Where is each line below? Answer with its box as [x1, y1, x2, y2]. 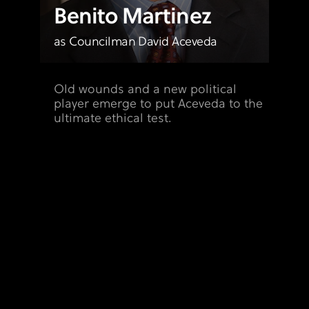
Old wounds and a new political [54, 82, 237, 97]
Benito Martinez [54, 5, 211, 30]
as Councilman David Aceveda [54, 34, 217, 50]
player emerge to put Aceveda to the [54, 97, 263, 112]
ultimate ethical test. [54, 111, 172, 126]
